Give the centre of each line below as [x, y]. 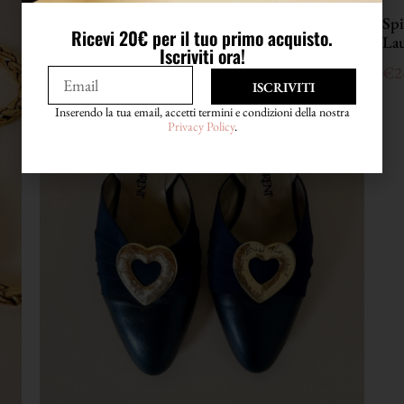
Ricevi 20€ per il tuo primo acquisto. [202, 38]
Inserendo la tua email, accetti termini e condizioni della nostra [202, 112]
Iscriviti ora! [202, 56]
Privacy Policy [201, 127]
